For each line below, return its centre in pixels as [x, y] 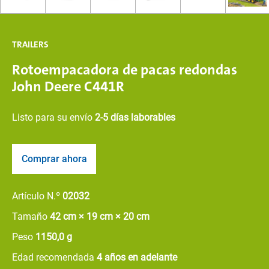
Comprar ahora [54, 159]
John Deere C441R [68, 86]
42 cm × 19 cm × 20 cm [100, 216]
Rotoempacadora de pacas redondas [125, 70]
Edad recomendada [54, 257]
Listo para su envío [53, 117]
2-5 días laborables [135, 117]
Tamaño [31, 216]
